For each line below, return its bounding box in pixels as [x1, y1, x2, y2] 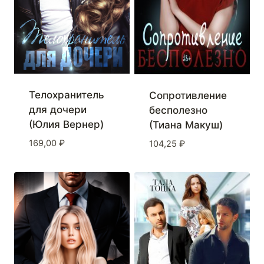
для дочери [28, 104, 87, 116]
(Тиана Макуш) [148, 119, 223, 131]
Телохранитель [28, 89, 104, 101]
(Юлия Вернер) [28, 118, 104, 131]
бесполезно [148, 104, 207, 117]
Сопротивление [148, 90, 227, 102]
